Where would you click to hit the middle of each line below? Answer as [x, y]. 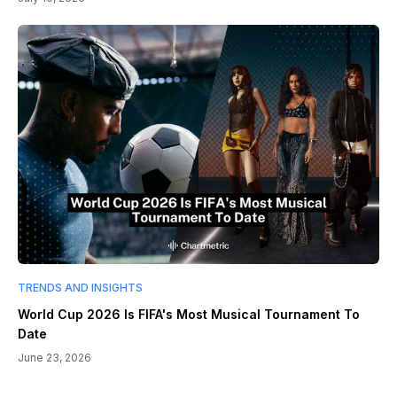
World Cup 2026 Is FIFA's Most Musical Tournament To [189, 315]
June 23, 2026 [54, 358]
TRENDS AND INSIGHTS [80, 288]
